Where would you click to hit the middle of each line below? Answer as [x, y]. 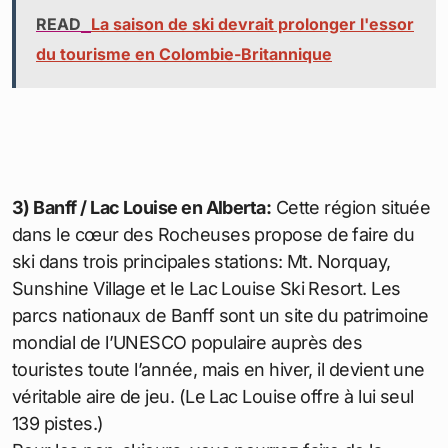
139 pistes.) [58, 423]
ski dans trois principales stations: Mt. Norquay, [201, 261]
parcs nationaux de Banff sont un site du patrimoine [220, 315]
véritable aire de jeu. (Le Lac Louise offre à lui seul [213, 396]
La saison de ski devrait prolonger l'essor [252, 23]
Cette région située [351, 207]
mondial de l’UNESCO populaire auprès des [187, 342]
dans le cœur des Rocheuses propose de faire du [213, 234]
